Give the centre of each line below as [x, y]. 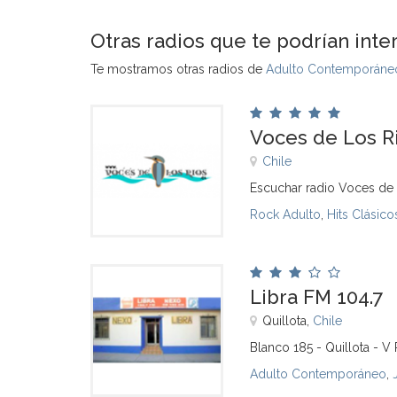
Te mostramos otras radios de [178, 69]
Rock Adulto [285, 214]
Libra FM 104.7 [316, 297]
